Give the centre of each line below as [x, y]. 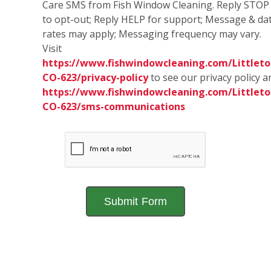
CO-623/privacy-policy [95, 78]
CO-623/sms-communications [114, 107]
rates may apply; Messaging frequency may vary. [152, 34]
